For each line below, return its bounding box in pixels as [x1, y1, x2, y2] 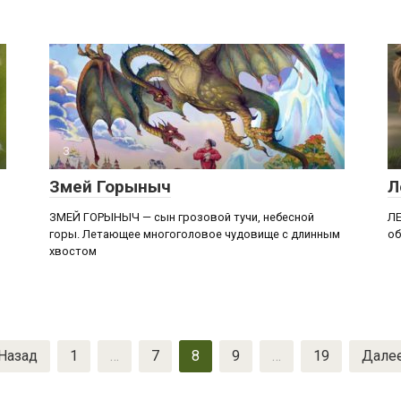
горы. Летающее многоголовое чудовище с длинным [49, 227, 340, 241]
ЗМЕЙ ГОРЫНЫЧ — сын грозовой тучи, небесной [49, 210, 314, 224]
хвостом [49, 244, 97, 258]
